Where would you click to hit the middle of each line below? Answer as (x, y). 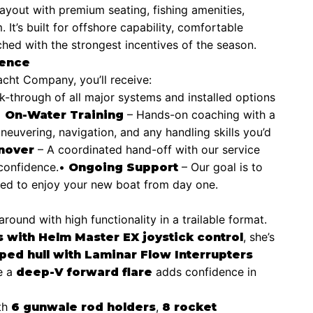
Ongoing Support (123, 167)
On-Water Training (64, 115)
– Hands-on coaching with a (199, 114)
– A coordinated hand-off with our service (147, 149)
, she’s (259, 236)
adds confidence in (204, 271)
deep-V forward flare (84, 272)
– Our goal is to (220, 167)
